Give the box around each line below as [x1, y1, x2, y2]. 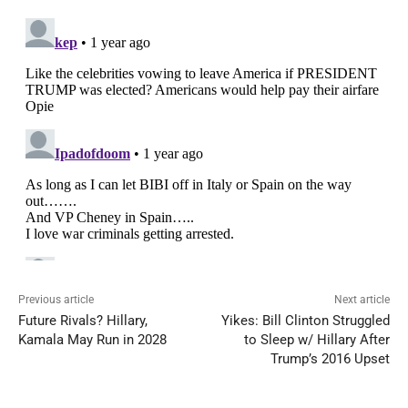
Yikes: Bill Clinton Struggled [220, 312, 390, 330]
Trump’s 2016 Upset [270, 351, 390, 368]
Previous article [18, 293, 94, 307]
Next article [333, 293, 390, 307]
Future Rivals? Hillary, [18, 312, 148, 330]
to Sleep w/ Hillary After [243, 331, 390, 349]
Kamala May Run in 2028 [18, 331, 167, 349]
